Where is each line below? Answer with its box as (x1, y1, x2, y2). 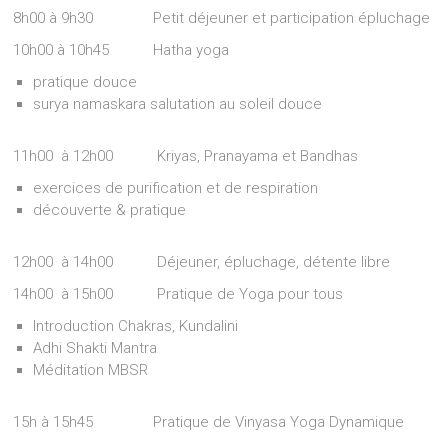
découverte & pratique (33, 201, 187, 219)
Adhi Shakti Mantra (33, 339, 158, 357)
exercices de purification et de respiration (33, 179, 319, 197)
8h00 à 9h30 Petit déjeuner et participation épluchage (13, 9, 431, 27)
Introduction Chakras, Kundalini (33, 317, 239, 335)
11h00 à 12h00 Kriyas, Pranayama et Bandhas (13, 147, 359, 165)
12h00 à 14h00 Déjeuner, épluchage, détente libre (13, 253, 391, 271)
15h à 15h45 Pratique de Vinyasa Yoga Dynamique (13, 413, 405, 431)
